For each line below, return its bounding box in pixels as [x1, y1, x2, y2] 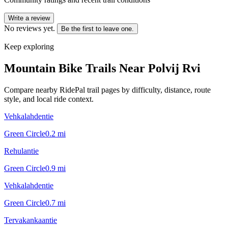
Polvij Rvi [148, 61, 201, 75]
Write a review [8, 14, 50, 22]
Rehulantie [4, 146, 39, 155]
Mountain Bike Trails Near [4, 61, 148, 75]
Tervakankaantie [4, 215, 57, 224]
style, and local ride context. [4, 94, 94, 103]
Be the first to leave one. [61, 24, 134, 33]
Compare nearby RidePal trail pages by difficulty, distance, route [4, 85, 211, 94]
